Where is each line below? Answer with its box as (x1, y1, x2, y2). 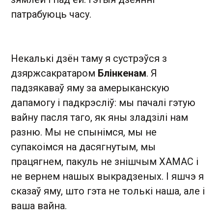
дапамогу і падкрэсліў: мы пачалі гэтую (11, 97, 195, 109)
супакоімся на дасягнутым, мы (11, 141, 156, 153)
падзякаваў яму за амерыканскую (11, 82, 169, 94)
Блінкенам (98, 67, 146, 80)
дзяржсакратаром (11, 67, 98, 80)
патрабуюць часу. (11, 8, 91, 21)
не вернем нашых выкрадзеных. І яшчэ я (11, 170, 204, 183)
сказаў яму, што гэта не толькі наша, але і (11, 185, 205, 197)
